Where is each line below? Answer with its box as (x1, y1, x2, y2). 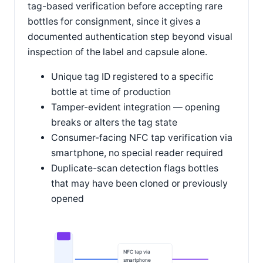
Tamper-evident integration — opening (51, 102, 220, 113)
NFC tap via (123, 249, 151, 255)
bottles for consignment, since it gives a (28, 16, 201, 28)
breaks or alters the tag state (51, 117, 177, 129)
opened (51, 193, 84, 205)
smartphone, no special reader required (51, 147, 223, 159)
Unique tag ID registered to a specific (51, 71, 214, 83)
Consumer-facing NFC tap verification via (51, 132, 232, 144)
